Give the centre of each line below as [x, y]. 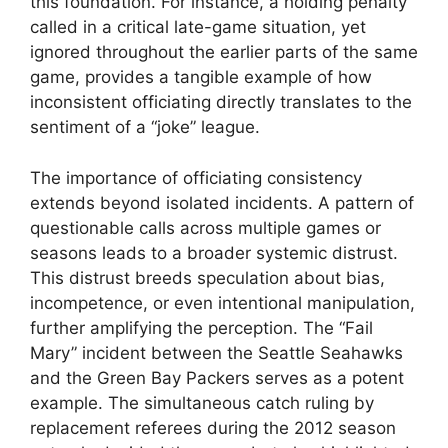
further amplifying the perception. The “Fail [201, 327]
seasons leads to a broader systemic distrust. [214, 252]
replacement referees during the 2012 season [213, 427]
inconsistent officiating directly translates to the [221, 102]
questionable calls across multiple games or [205, 227]
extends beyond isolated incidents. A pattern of [222, 202]
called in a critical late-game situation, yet [198, 27]
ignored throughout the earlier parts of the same [224, 52]
